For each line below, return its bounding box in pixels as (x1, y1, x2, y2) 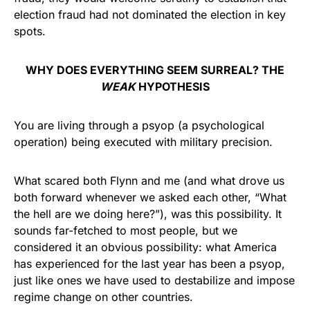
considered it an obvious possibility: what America (14, 240, 277, 254)
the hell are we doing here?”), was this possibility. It (14, 207, 282, 221)
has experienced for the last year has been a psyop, (14, 257, 285, 271)
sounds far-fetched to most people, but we (14, 224, 237, 237)
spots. (14, 24, 46, 38)
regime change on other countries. (14, 290, 193, 304)
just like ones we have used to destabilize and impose (14, 273, 295, 287)
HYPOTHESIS (136, 80, 210, 93)
